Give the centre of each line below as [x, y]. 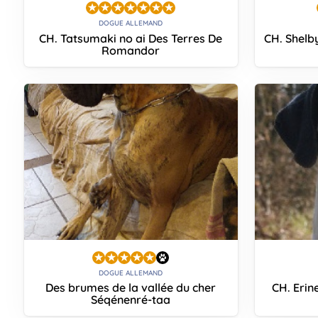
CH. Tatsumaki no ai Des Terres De [131, 38]
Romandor [131, 50]
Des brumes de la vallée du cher [131, 288]
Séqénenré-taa [131, 300]
